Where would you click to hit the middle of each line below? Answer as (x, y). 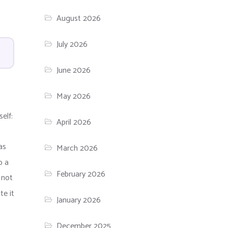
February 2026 (81, 175)
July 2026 (72, 45)
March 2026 (77, 149)
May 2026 (74, 97)
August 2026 (79, 19)
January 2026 (79, 201)
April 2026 (74, 123)
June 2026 (74, 71)
